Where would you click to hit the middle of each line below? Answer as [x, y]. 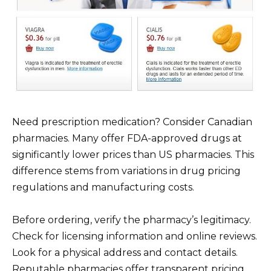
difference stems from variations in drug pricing [126, 171]
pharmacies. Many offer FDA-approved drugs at [127, 138]
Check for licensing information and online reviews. [135, 236]
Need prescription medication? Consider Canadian [132, 122]
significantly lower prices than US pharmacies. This [133, 154]
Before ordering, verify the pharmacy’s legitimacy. [132, 220]
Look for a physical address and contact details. [125, 252]
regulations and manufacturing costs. [103, 187]
